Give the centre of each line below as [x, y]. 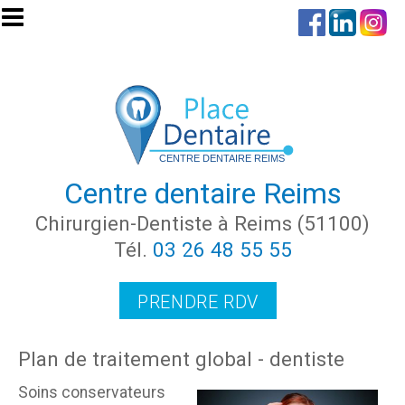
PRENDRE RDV [198, 301]
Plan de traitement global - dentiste [181, 358]
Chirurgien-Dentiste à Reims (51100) [202, 223]
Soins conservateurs [92, 392]
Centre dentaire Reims [202, 193]
